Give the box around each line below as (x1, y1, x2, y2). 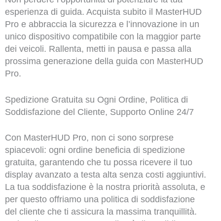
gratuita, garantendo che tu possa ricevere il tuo (4, 157, 192, 168)
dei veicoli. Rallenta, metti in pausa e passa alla (4, 43, 191, 54)
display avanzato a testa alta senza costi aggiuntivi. (4, 170, 206, 180)
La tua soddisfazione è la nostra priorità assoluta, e (4, 182, 205, 192)
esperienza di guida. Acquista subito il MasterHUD (4, 6, 202, 17)
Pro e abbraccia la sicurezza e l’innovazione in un (4, 19, 199, 29)
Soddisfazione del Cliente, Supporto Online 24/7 (4, 107, 194, 117)
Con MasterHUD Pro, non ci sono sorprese (4, 133, 174, 143)
